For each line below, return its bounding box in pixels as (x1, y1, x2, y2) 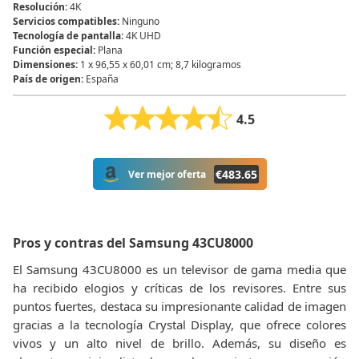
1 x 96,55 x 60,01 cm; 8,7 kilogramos (80, 58, 241, 71)
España (86, 72, 119, 86)
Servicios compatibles (13, 14, 117, 28)
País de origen (13, 72, 81, 86)
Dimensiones (13, 58, 75, 71)
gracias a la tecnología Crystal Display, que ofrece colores (13, 317, 346, 333)
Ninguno (122, 14, 159, 28)
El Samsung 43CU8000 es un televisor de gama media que (13, 261, 346, 277)
